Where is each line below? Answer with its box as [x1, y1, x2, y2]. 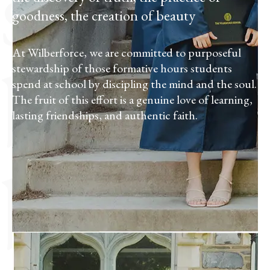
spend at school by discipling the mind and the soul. [12, 76, 257, 92]
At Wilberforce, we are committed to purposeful [12, 45, 241, 61]
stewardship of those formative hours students [12, 60, 232, 77]
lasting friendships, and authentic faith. [12, 107, 198, 124]
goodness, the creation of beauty [12, 6, 195, 25]
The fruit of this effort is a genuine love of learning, [12, 92, 253, 108]
